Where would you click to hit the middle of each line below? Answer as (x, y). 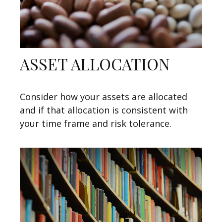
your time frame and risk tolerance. (96, 123)
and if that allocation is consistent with (104, 110)
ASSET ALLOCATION (95, 63)
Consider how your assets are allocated (104, 96)
